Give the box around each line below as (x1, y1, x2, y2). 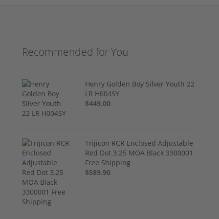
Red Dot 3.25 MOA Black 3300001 (85, 148, 194, 157)
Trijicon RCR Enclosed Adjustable (85, 138, 194, 148)
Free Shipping (85, 157, 131, 167)
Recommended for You (22, 44, 128, 59)
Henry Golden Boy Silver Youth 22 (85, 79, 195, 88)
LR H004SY (85, 88, 120, 98)
